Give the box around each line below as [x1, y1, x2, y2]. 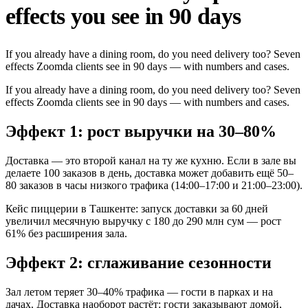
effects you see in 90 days [5, 3, 241, 30]
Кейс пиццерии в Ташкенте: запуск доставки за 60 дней [5, 203, 268, 215]
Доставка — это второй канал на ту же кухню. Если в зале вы [5, 155, 296, 167]
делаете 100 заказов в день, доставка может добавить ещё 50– [5, 167, 294, 179]
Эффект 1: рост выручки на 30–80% [5, 122, 276, 141]
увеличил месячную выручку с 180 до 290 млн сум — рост [5, 215, 281, 228]
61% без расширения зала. [5, 228, 127, 240]
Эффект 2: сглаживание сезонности [5, 254, 272, 272]
